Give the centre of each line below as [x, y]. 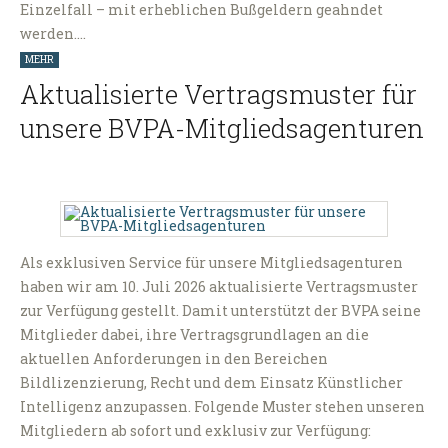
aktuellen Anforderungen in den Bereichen [174, 359]
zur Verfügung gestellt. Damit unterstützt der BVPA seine [220, 311]
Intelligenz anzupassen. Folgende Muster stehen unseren [222, 407]
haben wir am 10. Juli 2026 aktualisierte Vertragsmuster [219, 287]
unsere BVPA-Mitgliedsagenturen [222, 128]
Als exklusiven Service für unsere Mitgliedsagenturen [211, 263]
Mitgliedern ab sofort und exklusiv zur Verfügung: [195, 431]
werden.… [53, 34]
